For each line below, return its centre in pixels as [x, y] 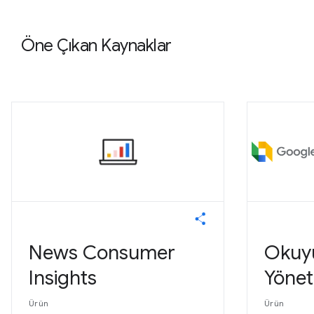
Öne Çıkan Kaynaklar [96, 46]
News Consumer [102, 253]
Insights [63, 278]
